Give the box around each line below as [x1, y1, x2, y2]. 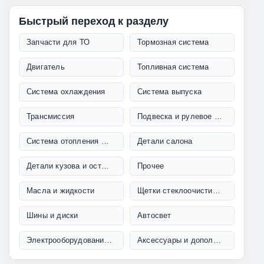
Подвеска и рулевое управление [214, 112, 222, 121]
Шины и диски [27, 211, 78, 220]
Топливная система [137, 62, 209, 72]
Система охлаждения [27, 87, 105, 97]
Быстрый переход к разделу [19, 15, 169, 28]
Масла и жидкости [27, 186, 95, 196]
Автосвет [137, 211, 171, 220]
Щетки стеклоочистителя [212, 186, 220, 196]
